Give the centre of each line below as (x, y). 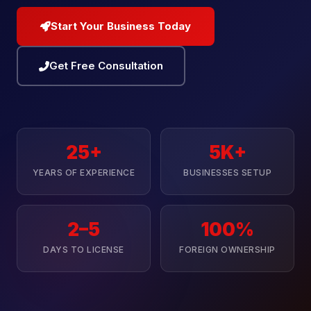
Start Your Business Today (121, 26)
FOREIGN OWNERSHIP (227, 250)
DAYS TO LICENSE (84, 250)
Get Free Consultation (106, 66)
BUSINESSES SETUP (227, 173)
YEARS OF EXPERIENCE (84, 173)
